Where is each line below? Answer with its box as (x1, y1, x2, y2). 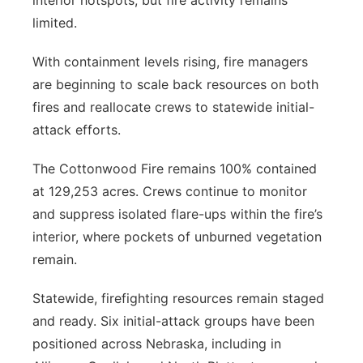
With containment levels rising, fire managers (32, 53, 308, 70)
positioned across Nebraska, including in (32, 335, 281, 352)
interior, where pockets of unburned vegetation (32, 228, 322, 245)
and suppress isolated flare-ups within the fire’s (32, 206, 322, 222)
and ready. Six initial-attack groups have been (32, 313, 314, 329)
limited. (32, 15, 77, 31)
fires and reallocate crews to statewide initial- (32, 99, 314, 115)
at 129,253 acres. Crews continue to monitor (32, 183, 307, 199)
